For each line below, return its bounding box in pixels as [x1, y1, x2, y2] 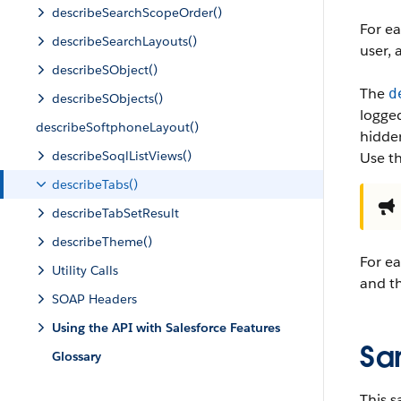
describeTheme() [52, 234, 152, 250]
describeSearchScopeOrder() [52, 4, 222, 21]
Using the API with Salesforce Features [52, 320, 280, 336]
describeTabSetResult [52, 205, 179, 221]
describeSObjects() [52, 90, 163, 107]
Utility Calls [52, 262, 118, 278]
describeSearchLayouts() [52, 33, 197, 49]
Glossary [52, 348, 101, 364]
